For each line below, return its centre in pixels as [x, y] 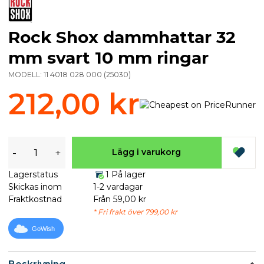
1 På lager [125, 174]
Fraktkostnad [35, 199]
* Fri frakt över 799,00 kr [135, 212]
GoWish [43, 229]
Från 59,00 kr [119, 199]
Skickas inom [35, 187]
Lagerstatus [33, 174]
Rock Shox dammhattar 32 [122, 37]
